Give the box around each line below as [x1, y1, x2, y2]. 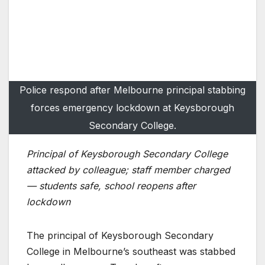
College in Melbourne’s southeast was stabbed [27, 245, 235, 258]
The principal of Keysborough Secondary [27, 230, 214, 242]
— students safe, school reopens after [27, 180, 196, 192]
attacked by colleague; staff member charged [27, 164, 230, 176]
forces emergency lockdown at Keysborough [31, 102, 234, 114]
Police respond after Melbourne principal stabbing [20, 84, 245, 96]
